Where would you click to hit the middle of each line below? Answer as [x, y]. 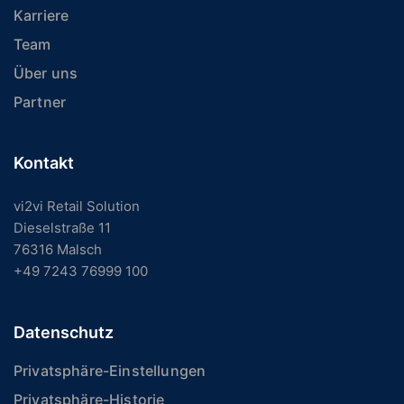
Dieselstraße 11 [62, 228]
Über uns [46, 73]
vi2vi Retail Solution [77, 207]
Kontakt [44, 163]
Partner [40, 102]
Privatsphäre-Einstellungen [110, 371]
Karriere [41, 16]
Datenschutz [64, 333]
